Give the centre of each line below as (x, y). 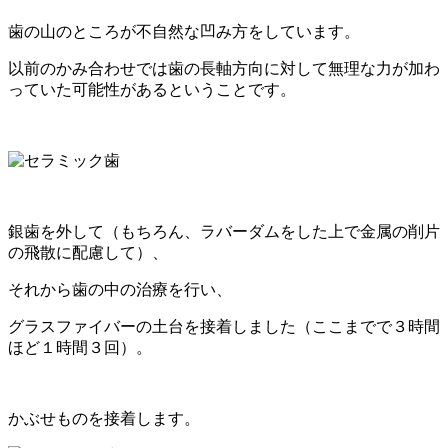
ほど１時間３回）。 (80, 347)
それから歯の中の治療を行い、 (120, 289)
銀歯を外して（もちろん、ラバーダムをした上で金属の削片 (224, 231)
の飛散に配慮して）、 (88, 252)
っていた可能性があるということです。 (152, 89)
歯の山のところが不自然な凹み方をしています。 (184, 31)
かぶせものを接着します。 (104, 418)
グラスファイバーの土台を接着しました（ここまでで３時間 (224, 326)
